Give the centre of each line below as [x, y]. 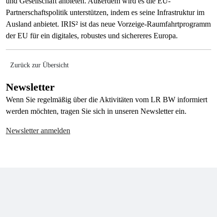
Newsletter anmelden [38, 131]
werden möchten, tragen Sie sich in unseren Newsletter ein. [96, 111]
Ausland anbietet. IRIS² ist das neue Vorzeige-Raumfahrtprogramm [108, 24]
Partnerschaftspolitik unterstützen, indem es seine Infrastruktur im [105, 12]
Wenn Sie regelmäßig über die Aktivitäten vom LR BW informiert [107, 100]
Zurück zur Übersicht [39, 65]
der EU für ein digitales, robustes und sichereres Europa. [92, 36]
